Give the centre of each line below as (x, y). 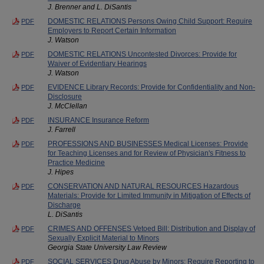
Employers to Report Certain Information (112, 30)
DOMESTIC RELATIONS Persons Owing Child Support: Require (150, 21)
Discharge (64, 205)
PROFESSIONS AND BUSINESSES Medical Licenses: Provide (148, 143)
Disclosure (65, 96)
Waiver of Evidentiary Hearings (97, 63)
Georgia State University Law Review (107, 247)
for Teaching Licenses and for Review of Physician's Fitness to (147, 153)
